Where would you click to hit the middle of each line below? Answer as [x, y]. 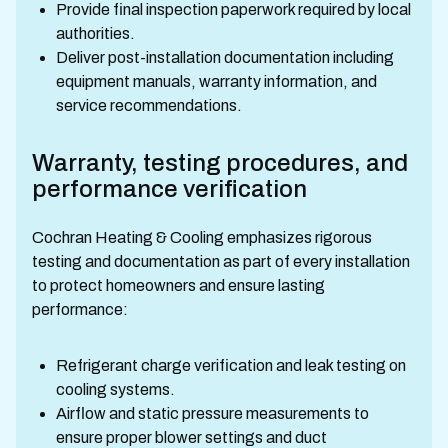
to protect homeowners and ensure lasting [178, 285]
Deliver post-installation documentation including [225, 57]
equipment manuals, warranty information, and [216, 81]
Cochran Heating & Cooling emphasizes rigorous [202, 237]
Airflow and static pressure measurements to [212, 413]
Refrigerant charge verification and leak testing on [231, 365]
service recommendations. [149, 105]
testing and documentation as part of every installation [221, 261]
